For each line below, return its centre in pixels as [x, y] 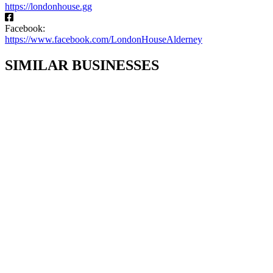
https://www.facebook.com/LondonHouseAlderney [104, 39]
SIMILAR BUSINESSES [82, 65]
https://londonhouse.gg [48, 6]
